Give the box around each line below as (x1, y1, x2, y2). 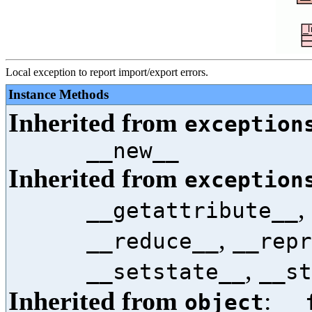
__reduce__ (86, 228, 219, 253)
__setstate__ (86, 259, 245, 284)
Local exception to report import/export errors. (6, 66, 208, 78)
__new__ (86, 138, 179, 163)
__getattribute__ (86, 198, 298, 223)
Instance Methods (8, 87, 109, 102)
